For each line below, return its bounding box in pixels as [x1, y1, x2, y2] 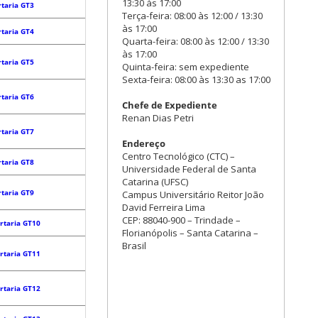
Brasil [122, 239, 146, 252]
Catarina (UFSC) [122, 175, 188, 188]
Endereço [122, 137, 165, 150]
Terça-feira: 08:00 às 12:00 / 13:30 [122, 9, 263, 22]
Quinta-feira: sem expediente [122, 60, 249, 73]
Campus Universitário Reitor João [122, 188, 264, 201]
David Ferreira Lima [122, 201, 205, 214]
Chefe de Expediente [122, 99, 217, 111]
